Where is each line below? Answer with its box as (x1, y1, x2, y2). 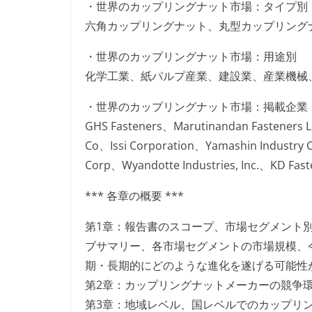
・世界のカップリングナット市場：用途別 (85, 49, 297, 65)
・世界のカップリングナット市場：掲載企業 (85, 99, 308, 115)
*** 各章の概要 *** (85, 188, 184, 204)
